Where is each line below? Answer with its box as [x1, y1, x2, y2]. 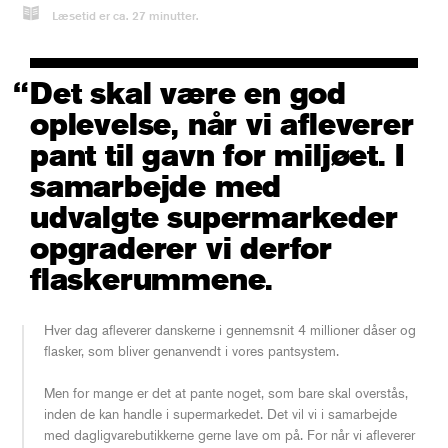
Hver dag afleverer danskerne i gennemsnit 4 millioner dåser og [44, 320, 416, 338]
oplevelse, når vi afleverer [30, 105, 414, 142]
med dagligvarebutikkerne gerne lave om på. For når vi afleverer [44, 425, 415, 443]
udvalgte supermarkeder [30, 198, 398, 235]
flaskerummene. [30, 260, 274, 297]
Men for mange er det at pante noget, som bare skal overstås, [44, 383, 408, 401]
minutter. [146, 7, 199, 23]
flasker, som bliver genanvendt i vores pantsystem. [44, 341, 339, 359]
